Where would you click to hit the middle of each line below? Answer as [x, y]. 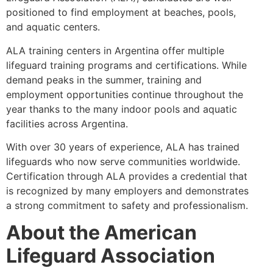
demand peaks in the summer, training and [104, 80]
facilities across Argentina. [67, 123]
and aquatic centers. [53, 27]
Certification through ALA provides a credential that [127, 176]
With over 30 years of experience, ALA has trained [123, 147]
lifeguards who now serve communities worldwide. [123, 161]
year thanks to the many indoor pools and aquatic [122, 109]
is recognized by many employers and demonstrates [127, 190]
